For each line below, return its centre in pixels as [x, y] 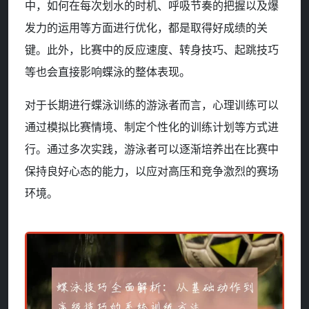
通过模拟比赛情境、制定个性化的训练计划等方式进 [152, 127]
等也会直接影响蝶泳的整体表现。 [108, 72]
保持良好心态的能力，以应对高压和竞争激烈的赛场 [152, 171]
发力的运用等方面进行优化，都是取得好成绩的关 [146, 28]
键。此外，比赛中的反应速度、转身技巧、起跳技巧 [152, 50]
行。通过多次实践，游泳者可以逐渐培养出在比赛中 [152, 149]
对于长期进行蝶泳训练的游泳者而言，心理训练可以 [152, 105]
